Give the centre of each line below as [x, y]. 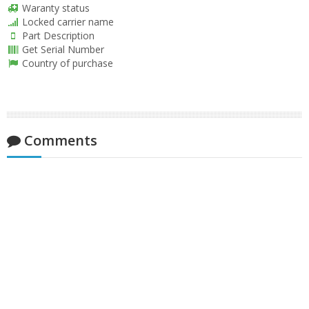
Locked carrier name [66, 22]
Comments [59, 140]
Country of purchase [66, 63]
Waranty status [54, 8]
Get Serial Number [61, 49]
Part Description [57, 36]
